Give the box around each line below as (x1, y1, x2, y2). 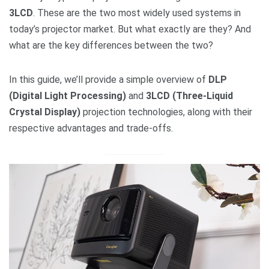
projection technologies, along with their (80, 106, 252, 118)
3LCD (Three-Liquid (146, 89, 233, 101)
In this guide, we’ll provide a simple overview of (9, 73, 208, 85)
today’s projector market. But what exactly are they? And (9, 23, 251, 35)
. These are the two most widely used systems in (33, 7, 241, 19)
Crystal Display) (9, 106, 80, 118)
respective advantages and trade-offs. (9, 122, 173, 134)
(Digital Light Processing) (9, 89, 126, 101)
